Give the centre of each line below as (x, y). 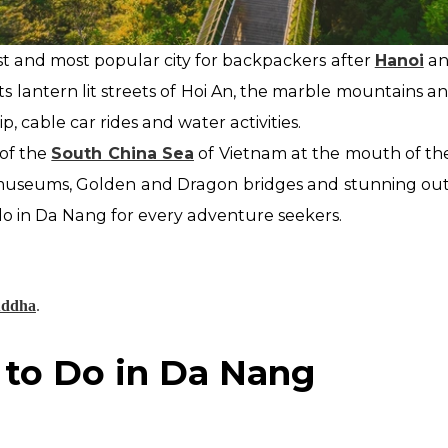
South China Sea (122, 153)
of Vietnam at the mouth (302, 153)
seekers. (311, 215)
